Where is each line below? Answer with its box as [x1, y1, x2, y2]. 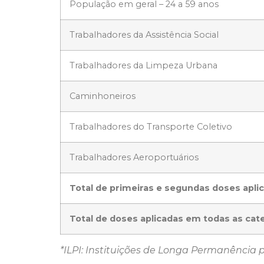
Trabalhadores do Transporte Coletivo [70, 121, 232, 133]
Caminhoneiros [70, 91, 136, 102]
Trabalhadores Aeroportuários [70, 152, 199, 163]
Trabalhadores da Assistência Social [70, 29, 219, 41]
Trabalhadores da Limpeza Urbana [70, 60, 217, 71]
